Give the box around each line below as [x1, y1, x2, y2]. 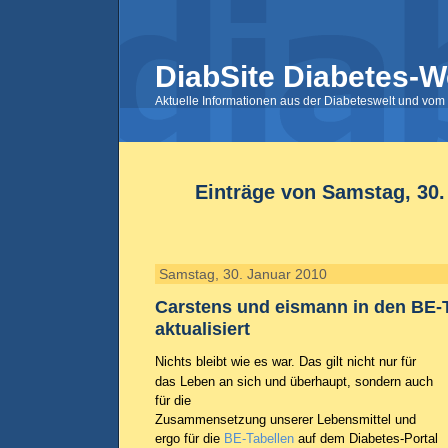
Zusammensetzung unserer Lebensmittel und [155, 412, 416, 427]
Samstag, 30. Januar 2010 [159, 266, 327, 282]
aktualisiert [155, 318, 250, 339]
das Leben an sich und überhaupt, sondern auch [155, 374, 433, 389]
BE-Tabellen [224, 431, 294, 446]
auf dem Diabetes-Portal [294, 431, 438, 446]
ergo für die [155, 431, 224, 446]
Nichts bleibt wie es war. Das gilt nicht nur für [155, 354, 416, 369]
